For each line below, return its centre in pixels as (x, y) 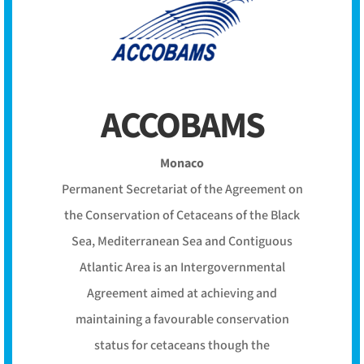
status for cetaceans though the (182, 346)
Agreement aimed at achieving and (182, 294)
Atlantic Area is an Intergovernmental (182, 268)
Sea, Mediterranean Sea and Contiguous (182, 242)
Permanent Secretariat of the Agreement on (182, 190)
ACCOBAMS (182, 127)
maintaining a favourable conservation (182, 320)
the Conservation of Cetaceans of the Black (182, 216)
